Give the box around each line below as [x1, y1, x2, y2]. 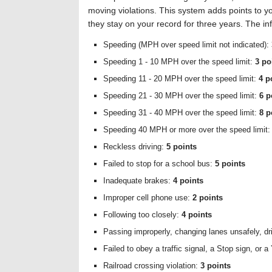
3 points [200, 261, 231, 270]
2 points [192, 193, 223, 202]
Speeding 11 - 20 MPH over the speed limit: [103, 74, 259, 83]
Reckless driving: [103, 142, 166, 151]
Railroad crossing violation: [103, 261, 200, 270]
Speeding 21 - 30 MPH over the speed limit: [103, 91, 259, 100]
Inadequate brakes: [103, 176, 173, 185]
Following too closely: [103, 210, 182, 219]
